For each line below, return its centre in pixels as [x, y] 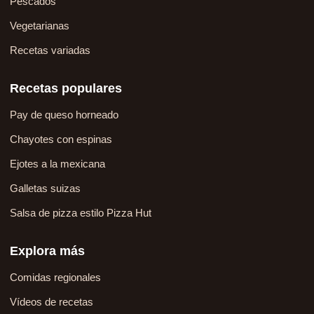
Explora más [47, 251]
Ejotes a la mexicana [57, 164]
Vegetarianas [40, 26]
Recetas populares [66, 89]
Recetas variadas [50, 50]
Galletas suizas [45, 189]
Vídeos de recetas [52, 302]
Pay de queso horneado [64, 115]
